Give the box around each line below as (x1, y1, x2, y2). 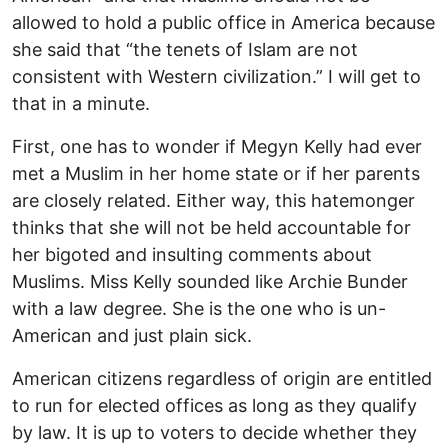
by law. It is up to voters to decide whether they (12, 422, 417, 444)
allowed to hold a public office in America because (12, 12, 435, 34)
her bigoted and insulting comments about (12, 244, 372, 266)
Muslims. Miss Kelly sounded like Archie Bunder (12, 271, 408, 293)
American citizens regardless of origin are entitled (12, 368, 432, 390)
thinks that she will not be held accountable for (12, 217, 411, 239)
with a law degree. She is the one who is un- (12, 298, 386, 320)
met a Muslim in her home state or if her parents (12, 163, 420, 185)
